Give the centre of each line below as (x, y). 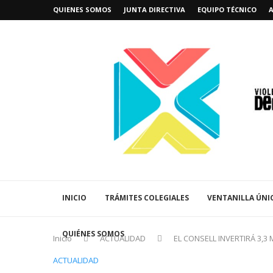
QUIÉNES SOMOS (93, 233)
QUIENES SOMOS (82, 9)
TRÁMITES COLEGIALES (147, 197)
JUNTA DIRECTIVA (154, 9)
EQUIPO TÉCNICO (227, 9)
